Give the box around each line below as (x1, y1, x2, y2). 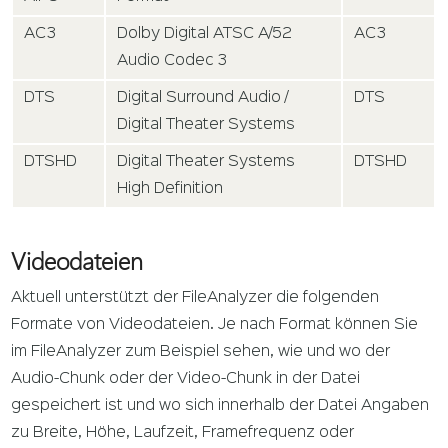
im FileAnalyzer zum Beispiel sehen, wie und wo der (11, 345, 391, 360)
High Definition (117, 182, 224, 197)
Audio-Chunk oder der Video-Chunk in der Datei (11, 372, 361, 387)
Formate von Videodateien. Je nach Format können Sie (11, 318, 419, 333)
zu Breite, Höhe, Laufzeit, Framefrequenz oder (11, 426, 355, 441)
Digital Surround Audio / (117, 91, 289, 106)
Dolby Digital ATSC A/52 (117, 27, 293, 42)
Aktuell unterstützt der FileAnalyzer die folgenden (11, 291, 380, 306)
